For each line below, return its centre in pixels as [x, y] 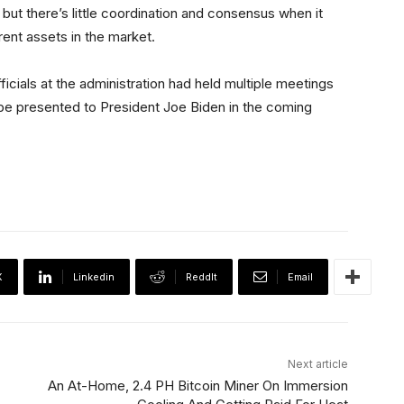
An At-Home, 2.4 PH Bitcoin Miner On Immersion [197, 386]
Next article [317, 364]
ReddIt [202, 277]
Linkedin [94, 277]
